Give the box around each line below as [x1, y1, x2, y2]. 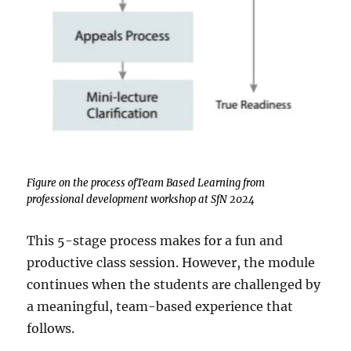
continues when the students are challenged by [27, 276, 321, 292]
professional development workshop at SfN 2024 [27, 192, 255, 206]
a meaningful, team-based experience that [27, 298, 294, 314]
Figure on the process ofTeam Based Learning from [27, 175, 266, 190]
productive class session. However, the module [27, 254, 316, 270]
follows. [27, 320, 75, 336]
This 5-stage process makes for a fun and [27, 232, 284, 248]
